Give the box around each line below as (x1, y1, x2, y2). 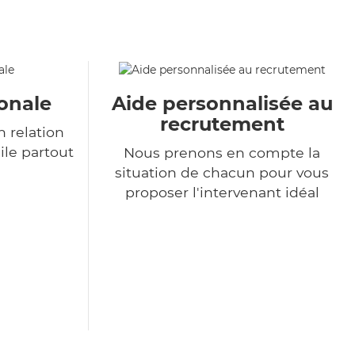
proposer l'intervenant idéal (124, 184, 319, 201)
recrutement (159, 113, 284, 136)
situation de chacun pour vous (115, 164, 329, 181)
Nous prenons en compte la (124, 144, 320, 162)
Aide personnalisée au (111, 92, 333, 116)
